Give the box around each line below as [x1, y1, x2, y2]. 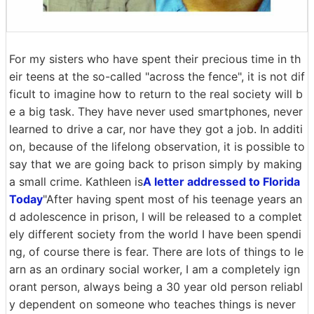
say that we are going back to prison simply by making [9, 157, 302, 172]
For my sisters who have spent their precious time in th [9, 52, 301, 67]
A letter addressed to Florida [143, 175, 300, 189]
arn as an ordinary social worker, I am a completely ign [9, 262, 300, 277]
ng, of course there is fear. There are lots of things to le [9, 245, 303, 259]
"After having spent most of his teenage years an [43, 192, 302, 207]
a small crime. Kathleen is [9, 175, 143, 189]
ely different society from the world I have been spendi [9, 227, 301, 242]
